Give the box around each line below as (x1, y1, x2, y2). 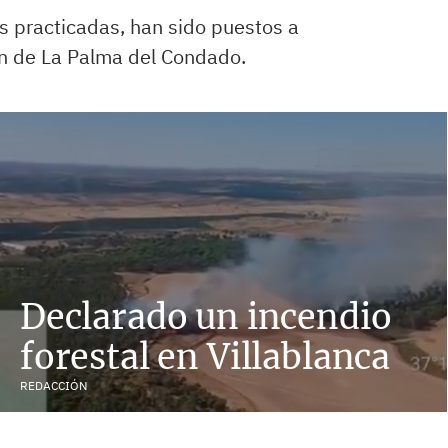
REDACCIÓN (20, 378, 87, 393)
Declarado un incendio (20, 295, 392, 338)
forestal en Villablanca (20, 335, 391, 378)
